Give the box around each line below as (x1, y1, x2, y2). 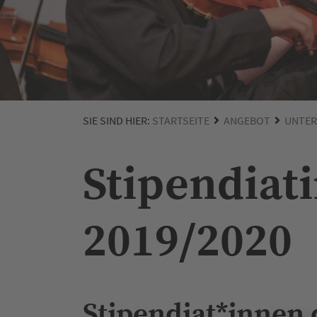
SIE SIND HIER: (83, 113, 152, 127)
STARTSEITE (152, 113, 209, 127)
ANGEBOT (224, 113, 270, 127)
